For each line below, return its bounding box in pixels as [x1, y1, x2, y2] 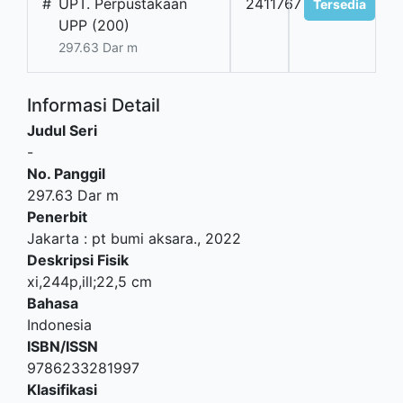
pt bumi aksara [92, 229, 193, 248]
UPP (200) [58, 16, 130, 35]
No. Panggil [27, 165, 105, 184]
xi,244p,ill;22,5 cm [27, 273, 152, 291]
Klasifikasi [27, 381, 97, 399]
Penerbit [27, 208, 87, 227]
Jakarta [27, 229, 79, 248]
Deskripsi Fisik [27, 251, 129, 270]
